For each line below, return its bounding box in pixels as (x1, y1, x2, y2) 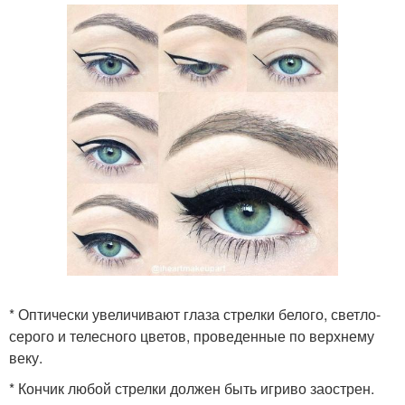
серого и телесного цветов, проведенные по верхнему (9, 325, 374, 346)
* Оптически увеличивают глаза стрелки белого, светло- (9, 304, 381, 325)
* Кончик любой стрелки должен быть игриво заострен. (9, 378, 374, 399)
